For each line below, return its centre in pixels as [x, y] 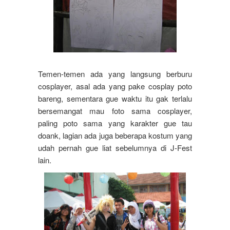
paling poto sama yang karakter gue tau [115, 123]
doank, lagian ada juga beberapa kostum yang [115, 136]
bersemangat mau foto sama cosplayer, [115, 111]
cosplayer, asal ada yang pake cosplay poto [115, 86]
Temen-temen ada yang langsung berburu [115, 74]
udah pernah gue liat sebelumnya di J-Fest [115, 148]
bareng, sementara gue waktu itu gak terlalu [115, 99]
